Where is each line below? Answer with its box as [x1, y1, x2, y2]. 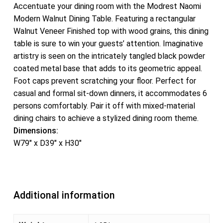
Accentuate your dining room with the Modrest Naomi [13, 1, 201, 11]
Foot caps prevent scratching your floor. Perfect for [13, 76, 196, 86]
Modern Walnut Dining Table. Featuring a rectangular [13, 14, 196, 23]
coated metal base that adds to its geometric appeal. [13, 64, 202, 73]
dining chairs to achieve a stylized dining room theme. [13, 113, 199, 123]
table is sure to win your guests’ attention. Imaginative [13, 39, 203, 48]
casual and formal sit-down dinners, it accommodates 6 [13, 89, 207, 98]
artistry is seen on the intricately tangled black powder [13, 51, 205, 61]
